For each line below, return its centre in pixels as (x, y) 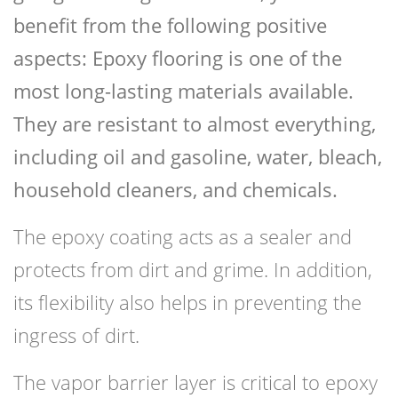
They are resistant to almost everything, (195, 124)
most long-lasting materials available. (183, 91)
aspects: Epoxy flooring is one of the (178, 58)
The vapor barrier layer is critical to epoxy (195, 382)
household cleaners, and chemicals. (175, 190)
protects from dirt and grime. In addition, (193, 270)
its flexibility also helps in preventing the (187, 302)
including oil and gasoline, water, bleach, (198, 157)
